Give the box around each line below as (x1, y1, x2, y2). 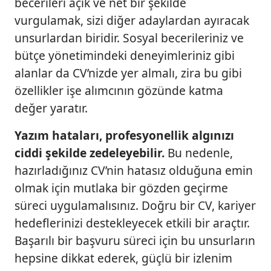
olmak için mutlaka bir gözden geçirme (15, 180, 228, 197)
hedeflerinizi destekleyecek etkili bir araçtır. (15, 215, 250, 232)
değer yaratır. (15, 100, 88, 117)
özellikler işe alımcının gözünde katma (15, 82, 223, 99)
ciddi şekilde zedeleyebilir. (15, 145, 168, 162)
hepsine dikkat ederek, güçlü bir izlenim (15, 250, 232, 267)
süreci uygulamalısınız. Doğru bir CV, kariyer (15, 197, 256, 214)
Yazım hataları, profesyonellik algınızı (15, 127, 234, 144)
